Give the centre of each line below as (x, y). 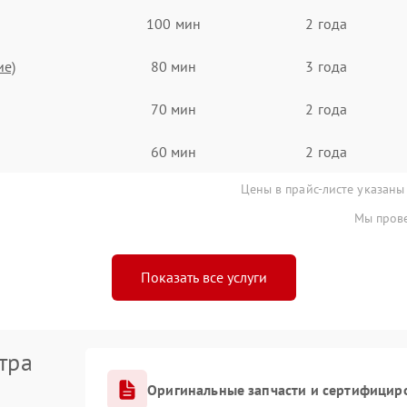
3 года (326, 66)
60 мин (174, 151)
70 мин (174, 109)
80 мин (174, 66)
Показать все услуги (203, 277)
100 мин (174, 23)
